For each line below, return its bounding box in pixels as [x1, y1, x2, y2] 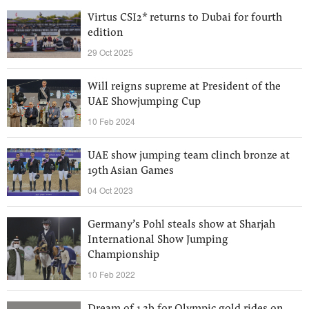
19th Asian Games [88, 166, 174, 177]
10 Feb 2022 [88, 268, 135, 280]
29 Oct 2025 [88, 46, 133, 58]
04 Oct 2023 [88, 184, 133, 196]
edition [88, 28, 123, 39]
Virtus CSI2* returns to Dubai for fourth [88, 12, 282, 23]
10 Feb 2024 [88, 115, 135, 127]
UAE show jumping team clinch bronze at [88, 150, 290, 161]
